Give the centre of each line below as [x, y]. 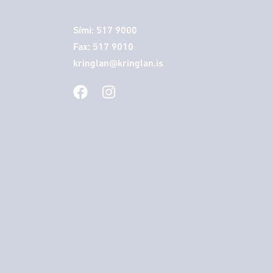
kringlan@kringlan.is [118, 64]
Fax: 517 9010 [103, 47]
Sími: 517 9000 [105, 31]
